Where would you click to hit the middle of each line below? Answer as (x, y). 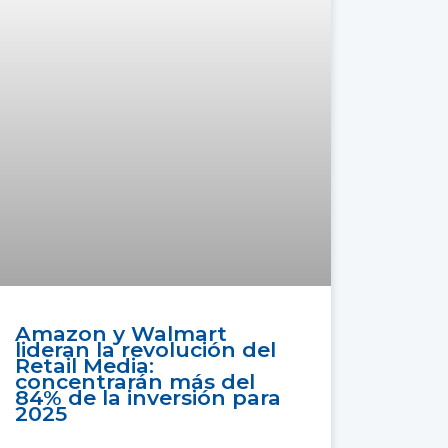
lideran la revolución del (146, 349)
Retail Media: (85, 365)
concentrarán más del (135, 381)
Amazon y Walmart (121, 333)
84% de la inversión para (148, 397)
